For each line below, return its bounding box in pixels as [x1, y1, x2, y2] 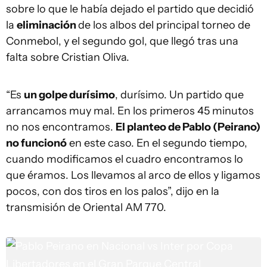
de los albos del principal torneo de [78, 18, 250, 32]
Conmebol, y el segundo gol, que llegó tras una [6, 35, 238, 48]
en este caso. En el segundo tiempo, [67, 136, 247, 150]
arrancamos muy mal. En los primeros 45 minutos [6, 104, 254, 117]
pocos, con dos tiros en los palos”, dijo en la [6, 185, 219, 198]
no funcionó [6, 136, 67, 150]
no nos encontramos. [6, 120, 116, 133]
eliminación [17, 18, 78, 32]
